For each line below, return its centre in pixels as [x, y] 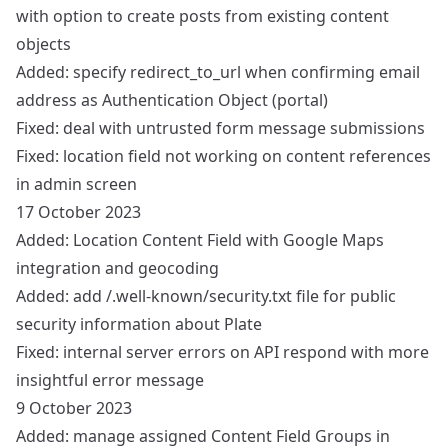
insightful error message [110, 380]
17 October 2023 [78, 212]
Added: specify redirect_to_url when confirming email [218, 72]
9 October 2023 [74, 408]
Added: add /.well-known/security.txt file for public [206, 296]
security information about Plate [139, 324]
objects [43, 44]
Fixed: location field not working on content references [223, 156]
